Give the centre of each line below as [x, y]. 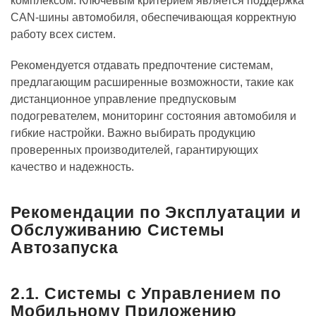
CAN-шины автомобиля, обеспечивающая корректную [153, 18]
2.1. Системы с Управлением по [146, 294]
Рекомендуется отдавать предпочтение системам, [142, 66]
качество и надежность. [72, 167]
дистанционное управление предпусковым [123, 99]
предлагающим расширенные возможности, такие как [152, 83]
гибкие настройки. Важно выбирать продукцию [133, 133]
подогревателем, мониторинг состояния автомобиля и [153, 116]
